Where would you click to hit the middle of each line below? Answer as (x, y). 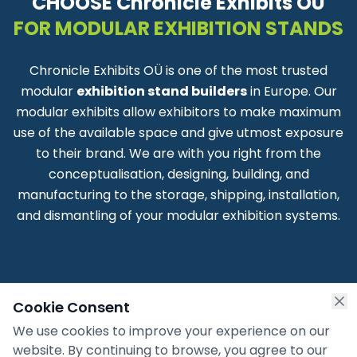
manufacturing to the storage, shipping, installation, (178, 195)
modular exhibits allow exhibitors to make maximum (178, 112)
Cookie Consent (71, 307)
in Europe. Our (292, 92)
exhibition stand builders (161, 92)
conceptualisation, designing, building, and (178, 175)
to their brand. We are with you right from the (178, 154)
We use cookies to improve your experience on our (171, 331)
